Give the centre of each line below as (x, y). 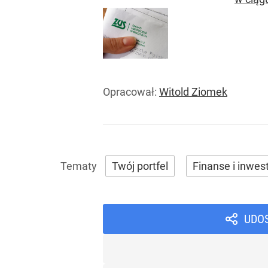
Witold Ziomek (193, 92)
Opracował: (131, 92)
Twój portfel (140, 166)
